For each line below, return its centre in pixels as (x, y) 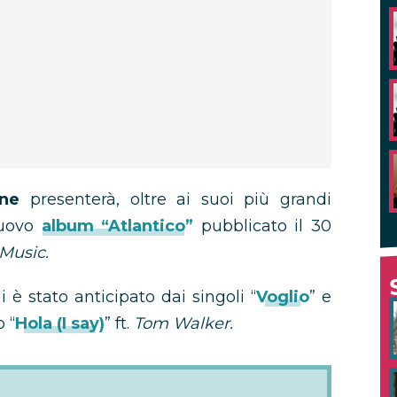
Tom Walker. (183, 323)
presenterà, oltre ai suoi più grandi (176, 199)
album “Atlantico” (114, 226)
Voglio (283, 297)
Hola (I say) (60, 323)
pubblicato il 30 (263, 226)
